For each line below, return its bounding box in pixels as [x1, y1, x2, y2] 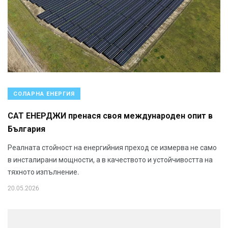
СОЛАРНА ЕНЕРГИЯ [13, 90, 75, 97]
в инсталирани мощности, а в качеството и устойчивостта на [8, 155, 213, 164]
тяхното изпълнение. [8, 167, 79, 176]
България [8, 124, 45, 134]
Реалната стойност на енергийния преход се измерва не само [8, 143, 217, 152]
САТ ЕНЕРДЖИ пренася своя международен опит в [8, 111, 213, 121]
